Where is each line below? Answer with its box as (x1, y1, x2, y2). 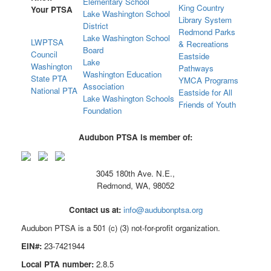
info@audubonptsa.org (123, 203, 203, 215)
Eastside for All (178, 86, 232, 98)
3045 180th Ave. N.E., (96, 167, 175, 179)
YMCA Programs (178, 74, 238, 86)
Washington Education (83, 68, 162, 80)
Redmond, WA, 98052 (97, 179, 174, 191)
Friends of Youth (178, 98, 236, 110)
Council (31, 48, 57, 60)
